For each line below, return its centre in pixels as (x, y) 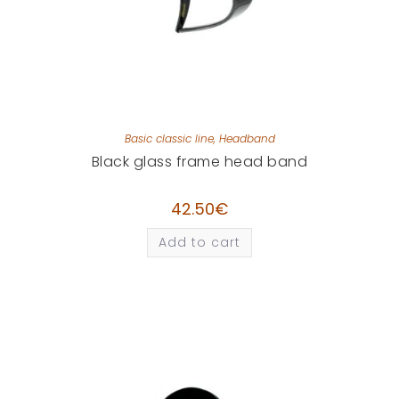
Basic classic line (169, 138)
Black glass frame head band (199, 161)
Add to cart (199, 242)
